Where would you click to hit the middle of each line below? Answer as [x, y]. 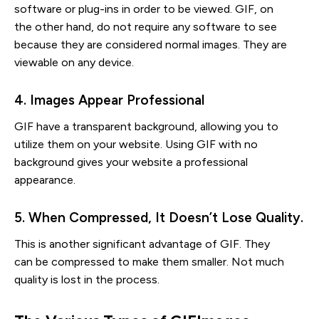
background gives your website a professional [131, 162]
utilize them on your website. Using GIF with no [136, 144]
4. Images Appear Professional [109, 100]
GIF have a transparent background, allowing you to [146, 126]
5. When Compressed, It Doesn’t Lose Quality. [159, 217]
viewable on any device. [74, 62]
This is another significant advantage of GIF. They [142, 244]
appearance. [45, 179]
